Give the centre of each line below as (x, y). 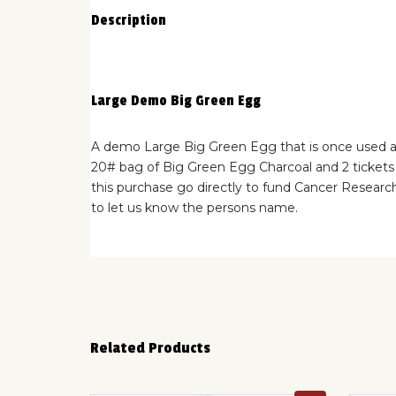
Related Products (150, 347)
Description (129, 20)
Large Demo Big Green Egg (176, 101)
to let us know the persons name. (196, 207)
